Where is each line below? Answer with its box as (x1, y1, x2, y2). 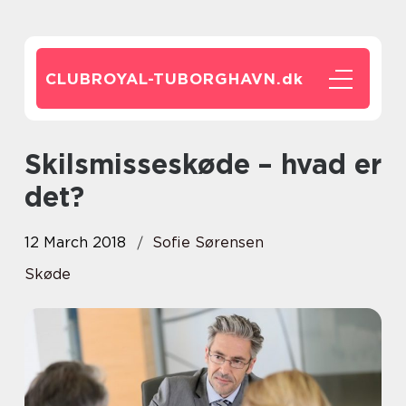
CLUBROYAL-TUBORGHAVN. (45, 70, 282, 88)
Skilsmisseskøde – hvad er (24, 148, 42, 180)
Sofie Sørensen (152, 234, 264, 251)
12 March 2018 (24, 234, 126, 251)
